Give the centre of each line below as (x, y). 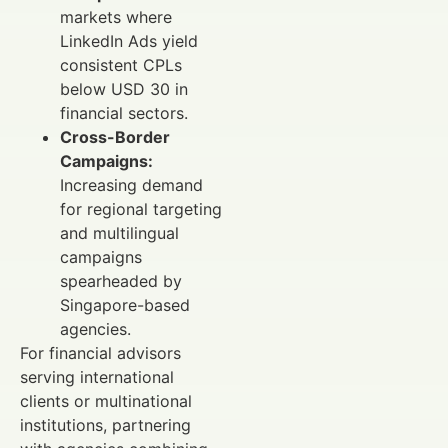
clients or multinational (106, 400)
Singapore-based (125, 304)
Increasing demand (131, 184)
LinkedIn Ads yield (129, 40)
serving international (97, 376)
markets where (116, 16)
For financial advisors (100, 352)
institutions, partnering (105, 424)
